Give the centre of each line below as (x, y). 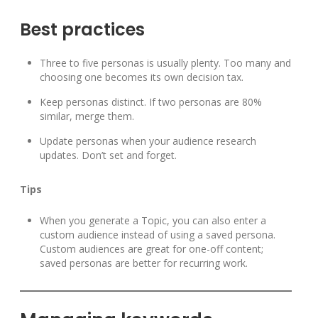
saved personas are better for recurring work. (144, 263)
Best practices (82, 30)
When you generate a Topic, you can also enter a (153, 221)
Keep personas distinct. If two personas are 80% (151, 102)
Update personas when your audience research (148, 141)
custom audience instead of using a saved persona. (158, 235)
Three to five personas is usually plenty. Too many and (165, 63)
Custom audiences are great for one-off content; (152, 249)
